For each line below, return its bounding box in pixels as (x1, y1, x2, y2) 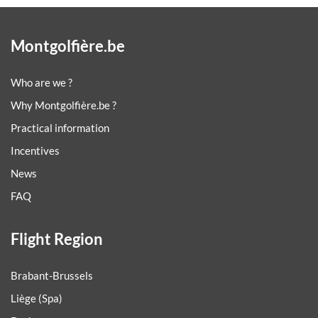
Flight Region (11, 229, 103, 249)
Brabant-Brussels (11, 269, 93, 283)
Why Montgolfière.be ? (11, 99, 116, 112)
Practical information (11, 121, 109, 135)
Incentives (11, 144, 60, 158)
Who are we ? (11, 76, 72, 89)
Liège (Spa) (11, 292, 62, 305)
